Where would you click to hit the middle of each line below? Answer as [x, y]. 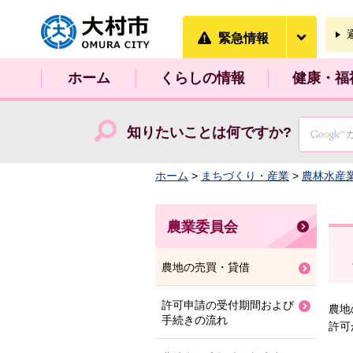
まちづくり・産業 [245, 176]
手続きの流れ [195, 320]
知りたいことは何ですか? [209, 132]
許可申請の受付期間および [228, 305]
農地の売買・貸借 [206, 267]
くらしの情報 [202, 78]
